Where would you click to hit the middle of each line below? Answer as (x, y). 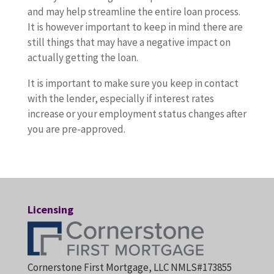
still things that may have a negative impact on (129, 42)
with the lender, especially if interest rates (120, 98)
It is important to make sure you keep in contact (133, 83)
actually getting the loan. (83, 57)
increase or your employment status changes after (137, 114)
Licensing (50, 209)
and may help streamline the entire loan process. (134, 12)
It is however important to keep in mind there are (135, 27)
